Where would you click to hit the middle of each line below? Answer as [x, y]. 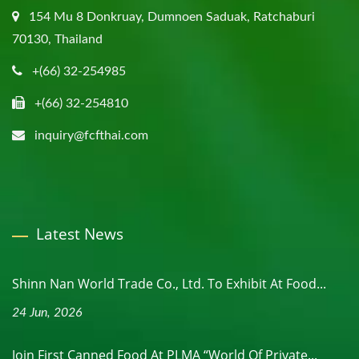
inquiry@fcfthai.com [91, 135]
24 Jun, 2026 [47, 312]
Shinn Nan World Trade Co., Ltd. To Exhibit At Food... [169, 283]
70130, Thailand [57, 39]
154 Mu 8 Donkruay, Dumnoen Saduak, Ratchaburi [172, 16]
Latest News [80, 234]
